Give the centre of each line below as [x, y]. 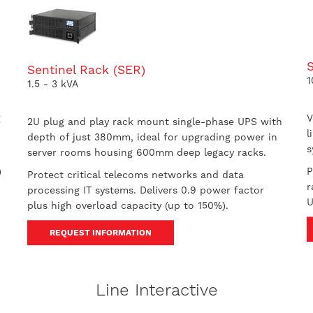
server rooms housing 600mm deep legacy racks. [146, 152]
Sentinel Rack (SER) [86, 70]
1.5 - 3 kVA [52, 84]
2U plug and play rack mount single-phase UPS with [154, 122]
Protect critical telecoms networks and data [135, 175]
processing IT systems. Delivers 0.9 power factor [145, 190]
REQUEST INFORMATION [100, 233]
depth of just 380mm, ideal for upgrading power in [152, 137]
